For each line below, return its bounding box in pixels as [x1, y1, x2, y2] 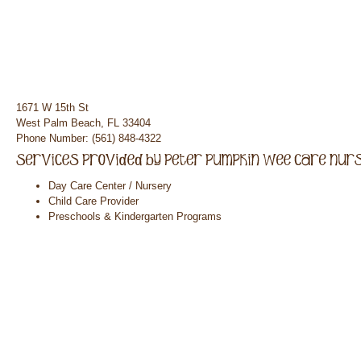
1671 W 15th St [16, 102, 89, 114]
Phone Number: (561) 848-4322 [16, 132, 161, 144]
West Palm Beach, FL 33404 [16, 117, 151, 129]
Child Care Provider [48, 195, 139, 207]
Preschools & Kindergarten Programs [48, 210, 222, 222]
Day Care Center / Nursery [48, 180, 172, 192]
